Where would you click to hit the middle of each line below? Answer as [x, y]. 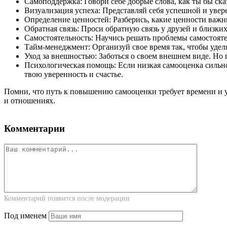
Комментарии [34, 128]
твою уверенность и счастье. [74, 74]
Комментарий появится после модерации [67, 198]
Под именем [25, 215]
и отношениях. [30, 101]
